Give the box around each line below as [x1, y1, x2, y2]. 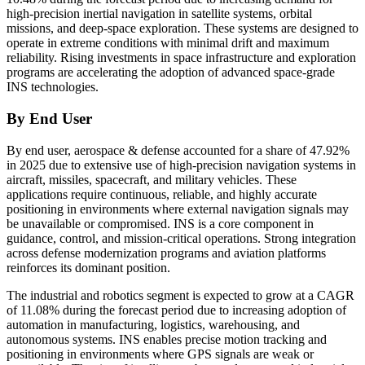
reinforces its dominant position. [7, 260, 170, 275]
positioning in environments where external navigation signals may [7, 201, 349, 216]
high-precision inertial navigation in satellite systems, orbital [7, 7, 312, 21]
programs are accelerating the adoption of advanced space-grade [7, 65, 335, 80]
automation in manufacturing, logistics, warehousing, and [7, 317, 300, 332]
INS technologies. [7, 80, 99, 95]
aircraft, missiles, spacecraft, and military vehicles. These [7, 172, 297, 187]
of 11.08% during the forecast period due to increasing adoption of [7, 302, 346, 317]
